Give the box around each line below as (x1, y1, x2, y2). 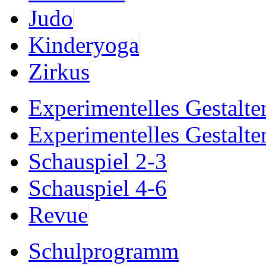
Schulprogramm (28, 237, 179, 264)
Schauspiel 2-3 (28, 148, 167, 174)
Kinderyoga (28, 31, 139, 58)
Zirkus (28, 58, 90, 84)
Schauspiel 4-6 (28, 175, 167, 201)
